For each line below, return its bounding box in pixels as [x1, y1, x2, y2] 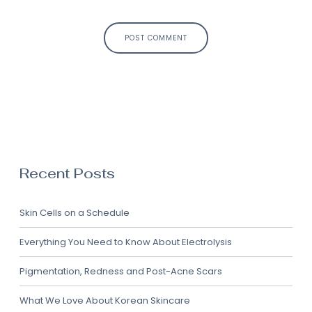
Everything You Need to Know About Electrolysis [19, 235, 232, 249]
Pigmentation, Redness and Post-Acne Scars [19, 264, 222, 278]
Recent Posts [19, 164, 115, 182]
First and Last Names [22, 23, 125, 36]
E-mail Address [22, 97, 97, 109]
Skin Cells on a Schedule [19, 205, 130, 219]
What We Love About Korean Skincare [19, 293, 190, 307]
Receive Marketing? [38, 146, 136, 160]
